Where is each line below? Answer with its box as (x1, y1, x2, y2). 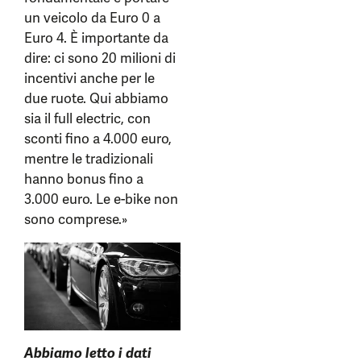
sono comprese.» (24, 210, 127, 229)
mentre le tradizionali (24, 150, 153, 168)
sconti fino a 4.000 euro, (24, 130, 172, 148)
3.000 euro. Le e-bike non (24, 190, 178, 209)
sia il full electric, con (24, 110, 151, 128)
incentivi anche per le (24, 69, 155, 88)
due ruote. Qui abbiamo (24, 89, 168, 108)
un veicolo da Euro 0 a (24, 9, 160, 27)
